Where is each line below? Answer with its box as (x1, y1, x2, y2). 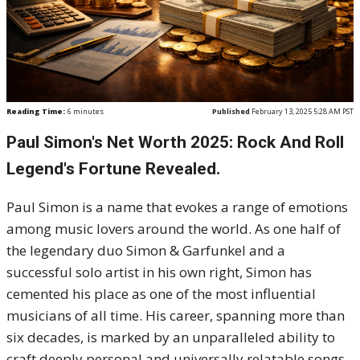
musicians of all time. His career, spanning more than (6, 306, 345, 325)
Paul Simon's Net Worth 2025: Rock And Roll (6, 133, 344, 152)
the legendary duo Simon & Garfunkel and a (6, 241, 285, 260)
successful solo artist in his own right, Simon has (6, 263, 312, 281)
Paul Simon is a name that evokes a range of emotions (6, 198, 348, 216)
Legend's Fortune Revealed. (6, 159, 220, 178)
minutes (72, 106, 104, 117)
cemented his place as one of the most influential (6, 284, 316, 303)
